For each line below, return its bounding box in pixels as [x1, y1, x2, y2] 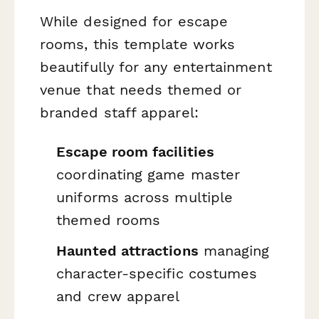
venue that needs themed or [40, 80, 242, 98]
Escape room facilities [56, 142, 214, 160]
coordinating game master [56, 165, 241, 183]
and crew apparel [56, 288, 180, 305]
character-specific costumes [56, 265, 258, 283]
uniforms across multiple [56, 188, 234, 206]
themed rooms [56, 211, 161, 229]
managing [198, 242, 270, 260]
